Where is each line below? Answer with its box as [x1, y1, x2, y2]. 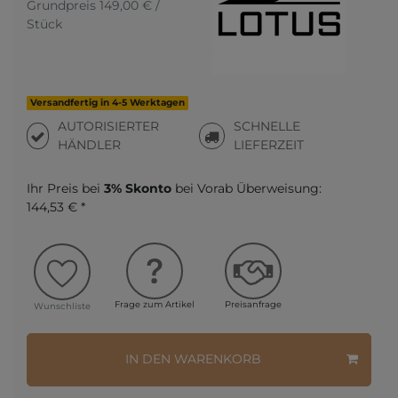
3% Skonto [104, 180, 171, 196]
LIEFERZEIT [234, 137, 305, 153]
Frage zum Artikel [115, 299, 195, 309]
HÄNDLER [58, 137, 122, 153]
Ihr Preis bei [27, 180, 104, 196]
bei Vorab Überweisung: [171, 180, 322, 196]
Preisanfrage [225, 299, 282, 309]
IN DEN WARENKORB [125, 351, 261, 367]
